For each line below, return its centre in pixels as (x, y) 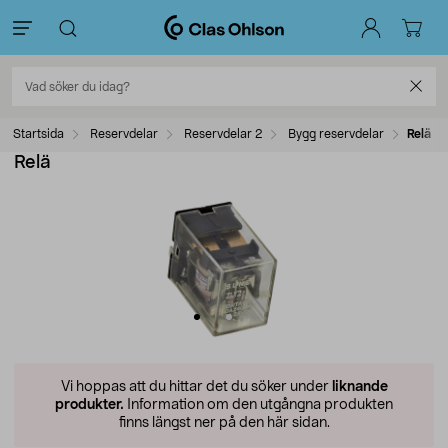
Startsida (38, 134)
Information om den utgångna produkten (258, 405)
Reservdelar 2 (221, 134)
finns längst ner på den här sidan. (224, 423)
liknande (359, 387)
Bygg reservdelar (334, 134)
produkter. (89, 405)
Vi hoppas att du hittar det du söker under (196, 387)
